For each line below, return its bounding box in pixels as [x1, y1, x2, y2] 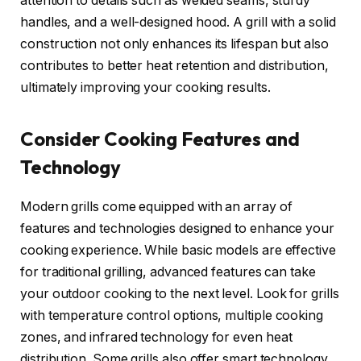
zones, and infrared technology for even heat [20, 329, 293, 345]
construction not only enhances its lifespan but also [20, 36, 329, 52]
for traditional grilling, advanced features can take [20, 263, 316, 280]
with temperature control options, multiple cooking [20, 307, 324, 323]
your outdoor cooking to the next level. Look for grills [20, 285, 339, 301]
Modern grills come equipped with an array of [20, 198, 293, 214]
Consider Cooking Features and [20, 126, 300, 151]
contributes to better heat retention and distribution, [20, 58, 329, 74]
